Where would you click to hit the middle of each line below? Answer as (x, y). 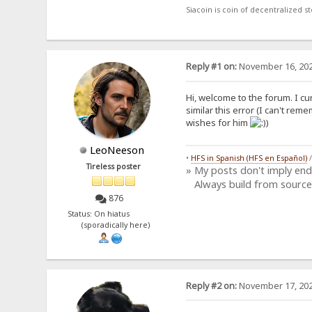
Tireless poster (114, 166)
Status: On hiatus (114, 213)
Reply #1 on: (211, 66)
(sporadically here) (114, 225)
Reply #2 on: (211, 286)
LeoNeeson (117, 149)
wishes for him (218, 122)
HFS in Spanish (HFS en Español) (249, 158)
